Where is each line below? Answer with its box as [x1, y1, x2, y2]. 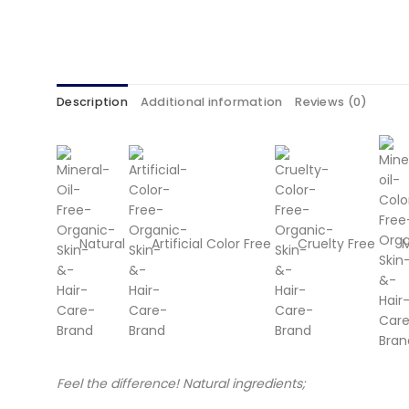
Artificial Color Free [152, 235, 271, 254]
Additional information [140, 94, 283, 110]
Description [57, 94, 128, 110]
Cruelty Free [298, 235, 375, 254]
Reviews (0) [295, 94, 368, 110]
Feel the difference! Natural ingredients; [57, 374, 306, 393]
